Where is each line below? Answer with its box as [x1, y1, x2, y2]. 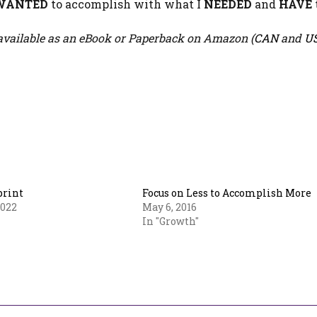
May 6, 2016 [142, 200, 197, 214]
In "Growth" [142, 214, 200, 228]
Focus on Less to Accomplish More [142, 186, 312, 200]
